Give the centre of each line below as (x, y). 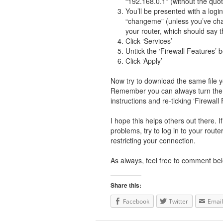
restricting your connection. (153, 140)
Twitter (178, 201)
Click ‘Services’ (149, 41)
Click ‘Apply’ (144, 61)
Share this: (126, 185)
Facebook (136, 201)
